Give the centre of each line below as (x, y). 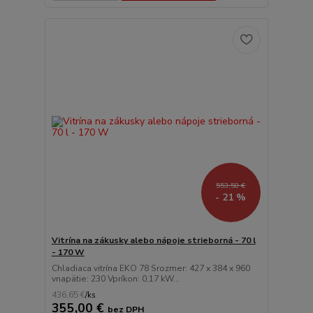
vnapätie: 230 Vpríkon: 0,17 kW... (115, 278)
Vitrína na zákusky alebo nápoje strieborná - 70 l (153, 240)
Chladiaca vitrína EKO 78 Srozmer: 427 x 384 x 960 (151, 268)
